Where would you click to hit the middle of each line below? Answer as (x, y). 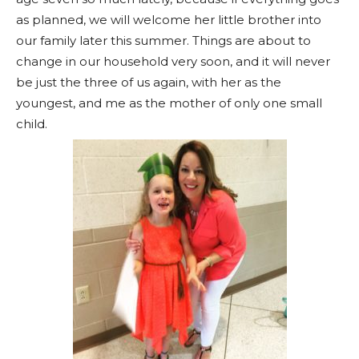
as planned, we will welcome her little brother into (169, 20)
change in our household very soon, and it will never (173, 61)
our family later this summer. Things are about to (163, 40)
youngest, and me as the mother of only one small (169, 103)
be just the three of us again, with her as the (149, 82)
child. (32, 124)
